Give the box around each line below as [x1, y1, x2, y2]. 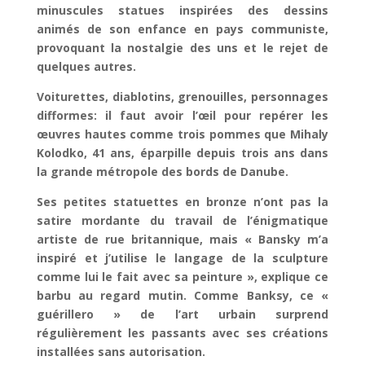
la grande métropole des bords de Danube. [36, 164, 288, 180]
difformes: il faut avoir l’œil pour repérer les [36, 108, 329, 124]
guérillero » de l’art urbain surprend [36, 306, 329, 323]
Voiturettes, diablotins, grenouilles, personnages [36, 89, 329, 105]
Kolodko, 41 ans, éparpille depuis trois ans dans [36, 145, 329, 161]
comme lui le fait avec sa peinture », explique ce [36, 269, 329, 285]
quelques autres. [36, 59, 136, 75]
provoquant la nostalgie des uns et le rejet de [36, 40, 329, 56]
